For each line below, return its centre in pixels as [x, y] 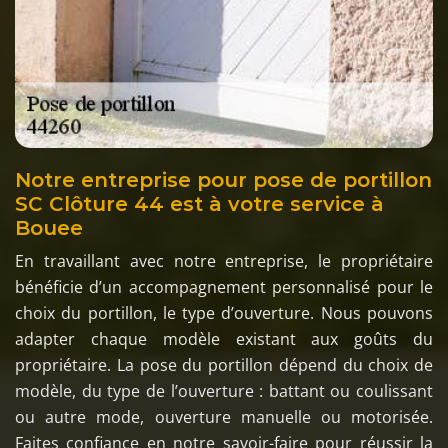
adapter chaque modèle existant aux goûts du [224, 338]
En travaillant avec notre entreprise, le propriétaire [224, 260]
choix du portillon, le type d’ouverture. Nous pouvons [224, 312]
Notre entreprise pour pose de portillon [223, 179]
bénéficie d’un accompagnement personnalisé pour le [224, 286]
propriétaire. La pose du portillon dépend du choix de [224, 364]
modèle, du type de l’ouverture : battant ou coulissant [224, 390]
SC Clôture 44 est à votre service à [199, 203]
